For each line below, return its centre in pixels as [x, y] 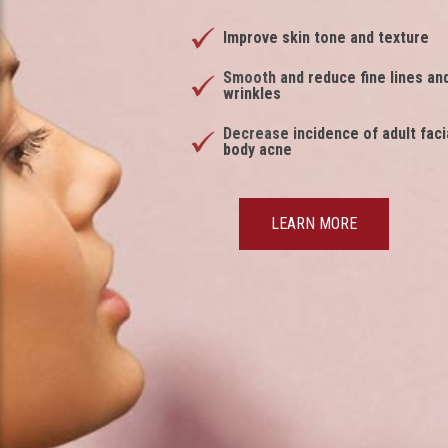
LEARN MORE [313, 223]
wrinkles [251, 93]
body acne [257, 149]
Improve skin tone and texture [325, 37]
